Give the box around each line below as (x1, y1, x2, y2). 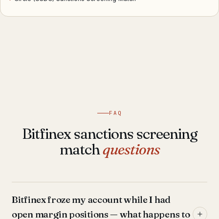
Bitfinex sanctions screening (22, 125, 197, 143)
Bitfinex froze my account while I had (12, 194, 171, 205)
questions (102, 140, 160, 158)
